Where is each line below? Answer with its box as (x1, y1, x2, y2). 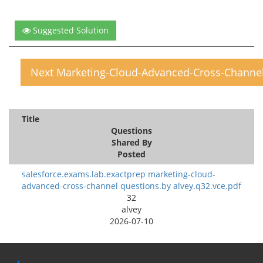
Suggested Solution (31, 24, 109, 36)
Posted (117, 148, 146, 160)
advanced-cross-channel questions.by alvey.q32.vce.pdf (22, 180, 241, 191)
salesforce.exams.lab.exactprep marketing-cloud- (22, 168, 215, 180)
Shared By (111, 136, 152, 148)
